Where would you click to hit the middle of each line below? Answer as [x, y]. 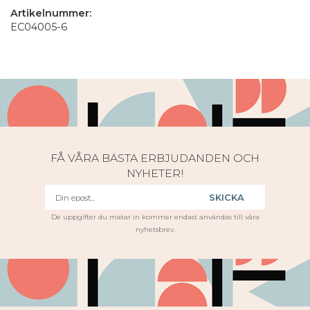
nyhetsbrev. [155, 230]
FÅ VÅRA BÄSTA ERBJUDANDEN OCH [155, 158]
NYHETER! [155, 174]
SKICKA [227, 198]
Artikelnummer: [51, 13]
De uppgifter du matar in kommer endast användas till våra [155, 217]
